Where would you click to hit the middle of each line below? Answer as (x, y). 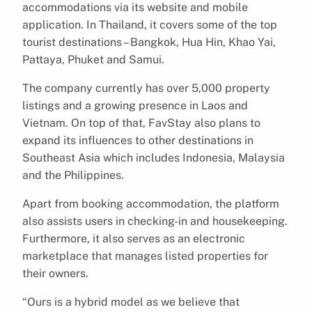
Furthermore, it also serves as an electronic (134, 238)
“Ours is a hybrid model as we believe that (131, 302)
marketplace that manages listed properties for (145, 256)
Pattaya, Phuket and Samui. (93, 59)
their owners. (55, 273)
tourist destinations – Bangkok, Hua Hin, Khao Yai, (149, 42)
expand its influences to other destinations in (138, 140)
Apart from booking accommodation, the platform (151, 203)
